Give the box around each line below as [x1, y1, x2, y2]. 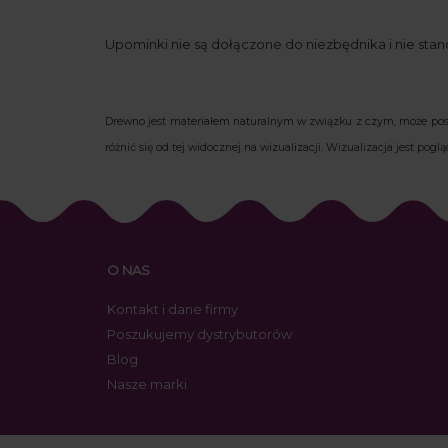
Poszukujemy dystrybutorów [107, 325, 292, 342]
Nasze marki [107, 376, 187, 393]
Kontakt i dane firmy [107, 300, 238, 317]
